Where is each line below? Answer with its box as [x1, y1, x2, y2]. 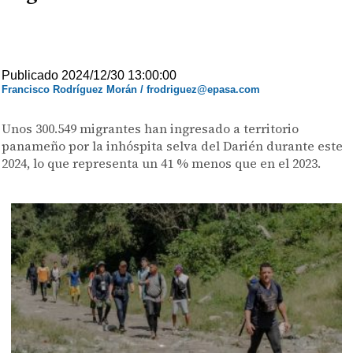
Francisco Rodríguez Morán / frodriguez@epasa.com [2, 84, 261, 95]
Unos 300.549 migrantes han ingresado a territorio [2, 120, 299, 137]
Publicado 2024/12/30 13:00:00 [2, 69, 177, 82]
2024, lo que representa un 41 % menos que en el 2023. [2, 154, 321, 172]
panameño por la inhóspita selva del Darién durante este [2, 137, 344, 154]
